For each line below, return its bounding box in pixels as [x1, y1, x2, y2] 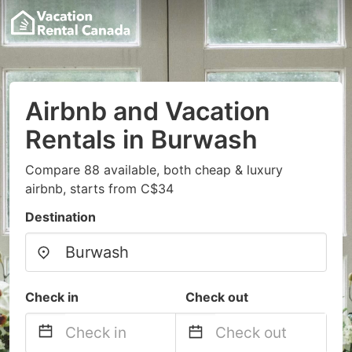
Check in [25, 289, 79, 305]
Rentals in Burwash [25, 124, 258, 155]
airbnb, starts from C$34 [25, 181, 174, 196]
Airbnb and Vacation [25, 96, 270, 126]
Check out [185, 289, 248, 305]
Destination [25, 209, 96, 225]
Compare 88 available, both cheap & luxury [25, 162, 283, 178]
